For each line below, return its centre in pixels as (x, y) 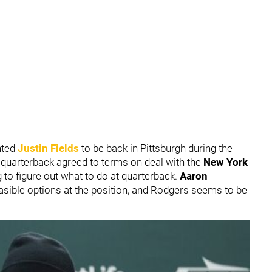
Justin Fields (48, 148)
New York (226, 162)
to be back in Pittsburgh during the (157, 148)
